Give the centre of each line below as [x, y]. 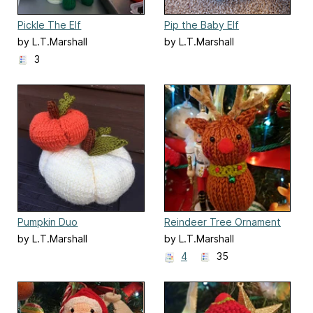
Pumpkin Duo [48, 221]
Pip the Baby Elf [202, 24]
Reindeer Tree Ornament [223, 221]
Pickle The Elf [50, 24]
